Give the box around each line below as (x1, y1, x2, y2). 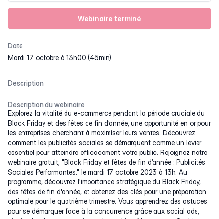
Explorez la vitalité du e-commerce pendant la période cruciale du (8, 109, 205, 117)
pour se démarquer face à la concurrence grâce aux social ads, (8, 207, 199, 215)
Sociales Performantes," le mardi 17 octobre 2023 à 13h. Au (8, 168, 187, 176)
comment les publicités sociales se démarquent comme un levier (8, 138, 201, 147)
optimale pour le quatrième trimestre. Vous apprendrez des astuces (8, 197, 207, 205)
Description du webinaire (8, 100, 85, 109)
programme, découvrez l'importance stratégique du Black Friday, (8, 177, 201, 186)
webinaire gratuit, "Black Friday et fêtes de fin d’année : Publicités (8, 158, 205, 166)
